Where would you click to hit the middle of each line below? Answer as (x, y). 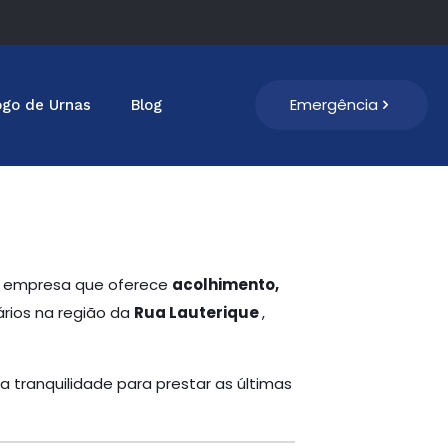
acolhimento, (225, 284)
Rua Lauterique (197, 312)
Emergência (334, 104)
